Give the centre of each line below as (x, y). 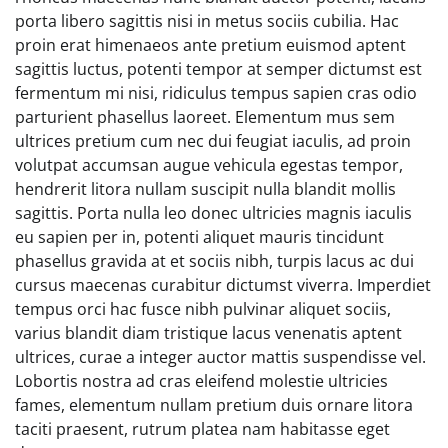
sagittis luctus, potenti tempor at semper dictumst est (218, 68)
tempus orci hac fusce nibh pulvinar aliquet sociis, (203, 308)
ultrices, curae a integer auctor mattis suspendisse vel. (220, 356)
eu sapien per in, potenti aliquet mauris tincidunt (199, 236)
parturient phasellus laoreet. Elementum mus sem (205, 116)
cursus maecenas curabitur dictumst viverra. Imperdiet (223, 284)
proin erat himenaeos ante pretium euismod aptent (210, 44)
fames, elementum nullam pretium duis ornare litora (214, 404)
